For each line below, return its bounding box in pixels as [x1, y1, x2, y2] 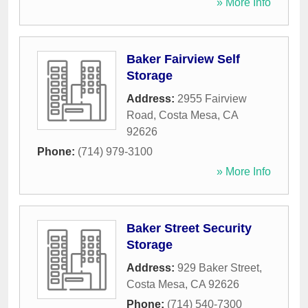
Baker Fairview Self [126, 52, 240, 67]
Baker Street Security [126, 221, 252, 236]
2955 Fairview [177, 93, 247, 105]
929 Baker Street [177, 262, 259, 274]
